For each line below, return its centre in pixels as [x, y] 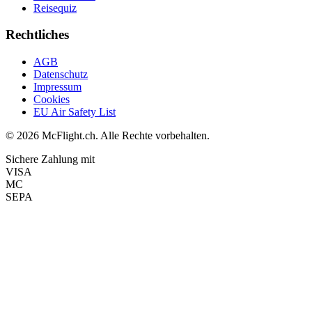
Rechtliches [37, 35]
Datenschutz [61, 74]
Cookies [52, 99]
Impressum [57, 86]
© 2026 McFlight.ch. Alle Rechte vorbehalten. [108, 135]
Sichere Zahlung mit [50, 159]
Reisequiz [55, 8]
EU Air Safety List [75, 111]
